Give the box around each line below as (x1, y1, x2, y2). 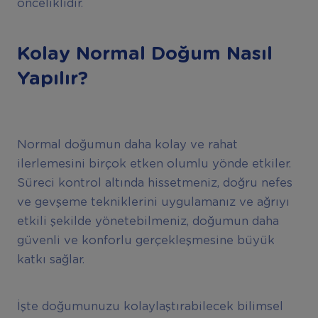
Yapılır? (16, 69, 88, 88)
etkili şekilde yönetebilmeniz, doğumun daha (16, 215, 279, 227)
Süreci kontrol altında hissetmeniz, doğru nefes (16, 177, 292, 189)
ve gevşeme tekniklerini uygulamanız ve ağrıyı (16, 196, 290, 208)
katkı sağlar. (16, 253, 84, 265)
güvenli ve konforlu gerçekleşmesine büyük (16, 234, 275, 246)
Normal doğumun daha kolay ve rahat (16, 138, 238, 150)
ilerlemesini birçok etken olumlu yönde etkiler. (16, 158, 291, 170)
